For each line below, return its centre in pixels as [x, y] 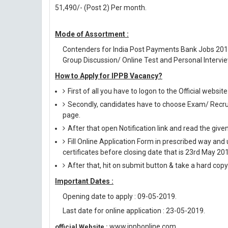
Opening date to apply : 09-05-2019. [120, 196]
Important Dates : [84, 181]
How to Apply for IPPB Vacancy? [109, 76]
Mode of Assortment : [92, 34]
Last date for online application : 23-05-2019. [134, 211]
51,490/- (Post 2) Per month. [101, 8]
